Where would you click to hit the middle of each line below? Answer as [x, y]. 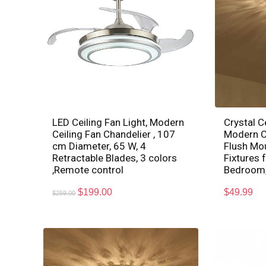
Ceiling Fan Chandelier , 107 [114, 134]
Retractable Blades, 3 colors [115, 158]
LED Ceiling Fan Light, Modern [118, 123]
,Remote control [88, 170]
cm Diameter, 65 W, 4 [99, 146]
